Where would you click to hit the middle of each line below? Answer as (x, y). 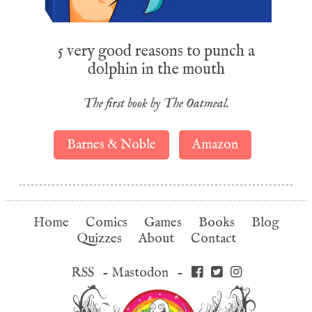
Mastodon (140, 272)
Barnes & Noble (112, 145)
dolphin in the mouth (156, 69)
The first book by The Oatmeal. (156, 104)
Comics (106, 223)
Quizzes (99, 239)
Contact (213, 239)
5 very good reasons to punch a (156, 50)
